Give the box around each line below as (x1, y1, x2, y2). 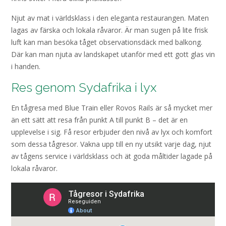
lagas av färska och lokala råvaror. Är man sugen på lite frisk (11, 25, 208, 35)
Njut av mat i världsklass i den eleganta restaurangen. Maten (11, 13, 209, 23)
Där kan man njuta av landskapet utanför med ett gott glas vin (11, 49, 215, 60)
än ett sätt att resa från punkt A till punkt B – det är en (11, 115, 188, 125)
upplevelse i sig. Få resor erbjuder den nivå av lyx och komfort (11, 127, 212, 137)
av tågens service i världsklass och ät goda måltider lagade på (11, 151, 212, 161)
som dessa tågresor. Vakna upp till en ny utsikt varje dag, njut (11, 139, 211, 149)
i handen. (11, 62, 42, 72)
